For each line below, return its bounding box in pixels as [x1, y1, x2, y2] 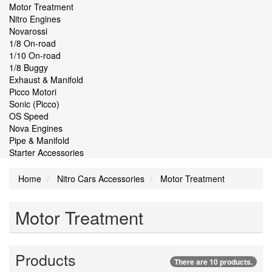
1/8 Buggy [9, 61, 48, 73]
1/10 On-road [9, 49, 61, 61]
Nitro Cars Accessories [57, 172, 144, 185]
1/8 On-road [9, 37, 56, 49]
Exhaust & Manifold [9, 73, 83, 86]
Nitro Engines [9, 13, 61, 25]
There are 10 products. [174, 256, 253, 268]
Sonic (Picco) [9, 98, 59, 110]
